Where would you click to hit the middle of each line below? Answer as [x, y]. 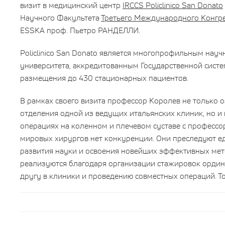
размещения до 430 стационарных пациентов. [104, 78]
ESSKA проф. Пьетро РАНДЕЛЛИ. [80, 30]
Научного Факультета [61, 17]
